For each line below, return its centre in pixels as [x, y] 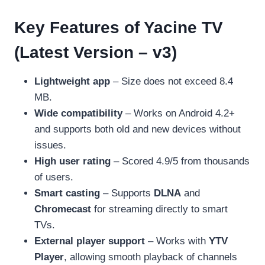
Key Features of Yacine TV [119, 27]
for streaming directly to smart [159, 209]
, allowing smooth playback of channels [151, 257]
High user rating [72, 161]
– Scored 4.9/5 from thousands [180, 161]
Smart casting [67, 193]
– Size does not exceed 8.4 [172, 81]
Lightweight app [72, 81]
